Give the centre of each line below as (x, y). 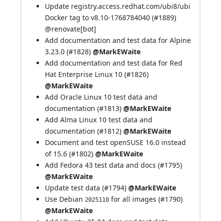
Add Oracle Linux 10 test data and (101, 97)
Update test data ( (74, 188)
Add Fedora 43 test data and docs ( (102, 165)
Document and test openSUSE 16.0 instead (115, 142)
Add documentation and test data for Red (114, 63)
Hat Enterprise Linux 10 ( (86, 74)
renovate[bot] (74, 29)
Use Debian (65, 199)
